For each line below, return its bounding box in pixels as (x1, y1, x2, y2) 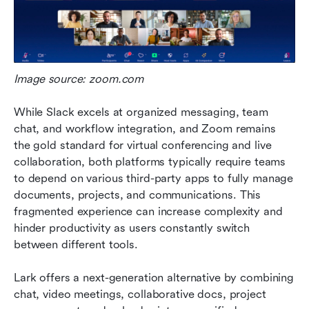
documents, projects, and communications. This (14, 188, 261, 202)
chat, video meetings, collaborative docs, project (14, 288, 266, 301)
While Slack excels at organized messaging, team (14, 106, 268, 119)
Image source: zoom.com (14, 72, 144, 86)
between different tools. (14, 238, 138, 252)
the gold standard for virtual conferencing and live (14, 139, 272, 152)
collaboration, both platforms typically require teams (14, 155, 286, 169)
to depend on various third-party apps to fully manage (14, 172, 294, 186)
